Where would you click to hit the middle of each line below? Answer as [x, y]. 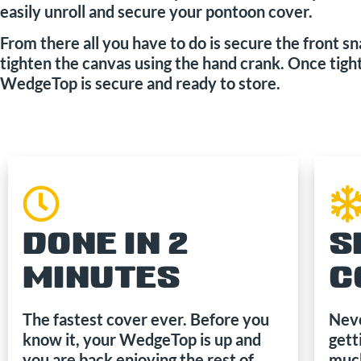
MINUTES [102, 280]
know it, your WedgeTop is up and [141, 340]
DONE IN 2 [106, 246]
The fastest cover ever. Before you [145, 320]
